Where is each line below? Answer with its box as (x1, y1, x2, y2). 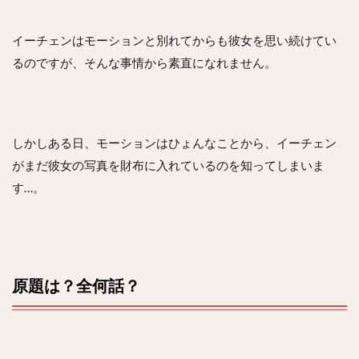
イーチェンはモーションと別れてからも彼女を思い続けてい (12, 32, 337, 47)
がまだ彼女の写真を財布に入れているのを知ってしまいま (12, 157, 325, 172)
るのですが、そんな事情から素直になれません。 (12, 54, 276, 70)
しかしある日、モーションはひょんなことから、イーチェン (12, 135, 337, 150)
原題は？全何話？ (12, 275, 140, 295)
